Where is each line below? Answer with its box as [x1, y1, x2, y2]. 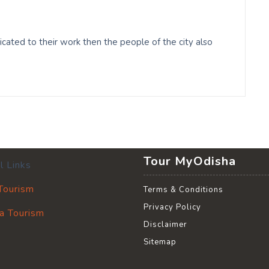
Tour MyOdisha [144, 153, 236, 169]
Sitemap [144, 236, 177, 247]
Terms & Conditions [144, 184, 223, 195]
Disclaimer [144, 219, 187, 230]
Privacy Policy [144, 201, 201, 213]
